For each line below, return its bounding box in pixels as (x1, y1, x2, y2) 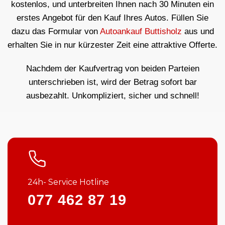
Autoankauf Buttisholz (99, 26, 182, 36)
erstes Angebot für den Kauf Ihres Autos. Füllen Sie (17, 13, 208, 23)
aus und (181, 26, 214, 36)
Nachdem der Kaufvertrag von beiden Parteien (26, 63, 199, 73)
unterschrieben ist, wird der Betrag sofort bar (28, 77, 197, 87)
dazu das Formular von (11, 26, 100, 36)
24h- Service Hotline (28, 177, 109, 187)
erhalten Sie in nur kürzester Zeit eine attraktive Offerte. (8, 40, 217, 50)
